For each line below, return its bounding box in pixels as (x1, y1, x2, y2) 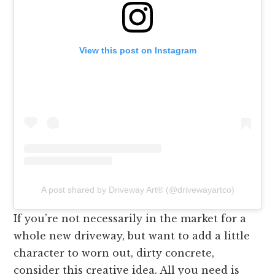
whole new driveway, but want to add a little (14, 229, 250, 242)
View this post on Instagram (79, 45, 196, 56)
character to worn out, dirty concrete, (14, 246, 215, 259)
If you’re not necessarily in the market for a (14, 212, 247, 225)
